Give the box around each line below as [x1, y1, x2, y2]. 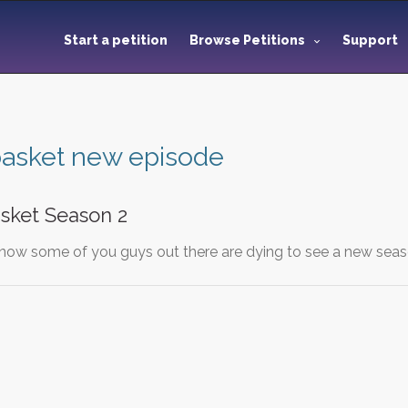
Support [342, 33, 401, 47]
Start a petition [64, 33, 168, 47]
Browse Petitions [189, 33, 305, 47]
